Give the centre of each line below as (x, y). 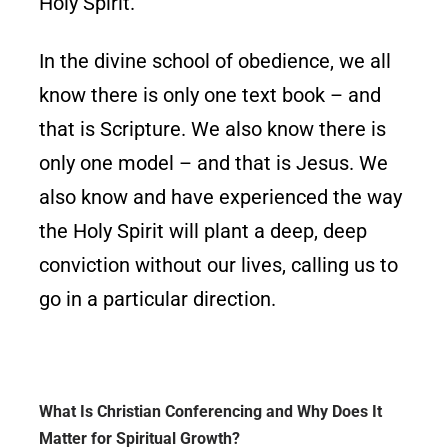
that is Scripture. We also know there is (213, 128)
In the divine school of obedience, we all (215, 60)
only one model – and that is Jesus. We (214, 162)
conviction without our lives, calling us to (219, 264)
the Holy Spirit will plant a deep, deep (203, 230)
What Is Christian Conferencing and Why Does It (211, 411)
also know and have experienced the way (221, 196)
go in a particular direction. (158, 298)
